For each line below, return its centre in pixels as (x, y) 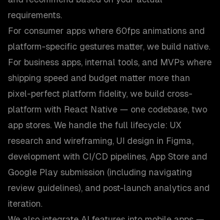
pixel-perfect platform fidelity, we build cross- (100, 94)
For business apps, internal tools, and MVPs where (110, 62)
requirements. (35, 15)
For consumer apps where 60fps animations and (106, 31)
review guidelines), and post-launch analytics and (109, 188)
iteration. (25, 204)
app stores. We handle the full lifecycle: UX (95, 125)
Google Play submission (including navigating (100, 172)
